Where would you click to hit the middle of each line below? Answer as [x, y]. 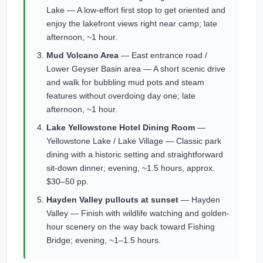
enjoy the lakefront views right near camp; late [132, 23]
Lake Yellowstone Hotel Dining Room [121, 127]
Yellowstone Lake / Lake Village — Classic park [134, 141]
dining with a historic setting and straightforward [135, 154]
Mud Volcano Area [82, 55]
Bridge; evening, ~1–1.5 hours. [104, 240]
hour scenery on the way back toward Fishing [131, 227]
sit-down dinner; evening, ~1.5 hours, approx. [131, 168]
